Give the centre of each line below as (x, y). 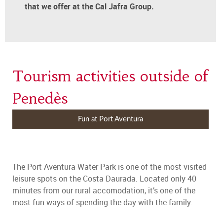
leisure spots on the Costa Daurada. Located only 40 (104, 179)
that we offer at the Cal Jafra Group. (89, 7)
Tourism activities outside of (110, 76)
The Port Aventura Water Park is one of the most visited (110, 167)
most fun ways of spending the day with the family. (102, 203)
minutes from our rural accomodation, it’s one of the (104, 191)
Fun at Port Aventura (110, 119)
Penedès (40, 98)
